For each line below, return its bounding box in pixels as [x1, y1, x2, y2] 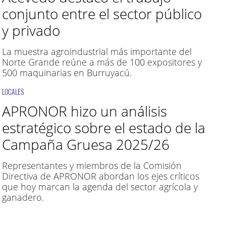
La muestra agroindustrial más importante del [2, 45, 192, 58]
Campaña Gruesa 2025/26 [2, 135, 169, 154]
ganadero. [2, 191, 44, 204]
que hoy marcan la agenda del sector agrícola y [2, 181, 198, 193]
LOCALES [2, 86, 24, 97]
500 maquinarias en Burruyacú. [2, 67, 132, 79]
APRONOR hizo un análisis [2, 101, 167, 121]
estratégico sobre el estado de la [2, 118, 205, 138]
